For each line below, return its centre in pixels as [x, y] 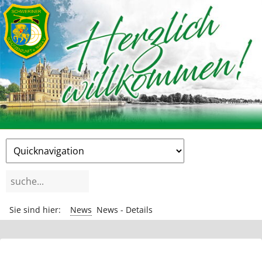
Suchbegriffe [34, 176]
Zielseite [24, 144]
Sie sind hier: [35, 209]
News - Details [125, 209]
